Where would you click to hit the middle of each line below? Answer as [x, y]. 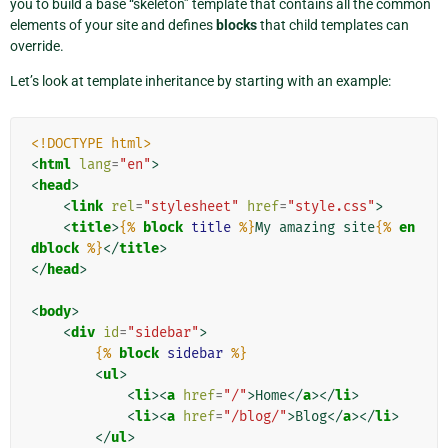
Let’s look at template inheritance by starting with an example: [200, 80]
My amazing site [315, 227]
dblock [55, 248]
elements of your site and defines [113, 24]
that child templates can [333, 24]
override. [37, 45]
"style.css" [331, 206]
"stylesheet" [191, 206]
